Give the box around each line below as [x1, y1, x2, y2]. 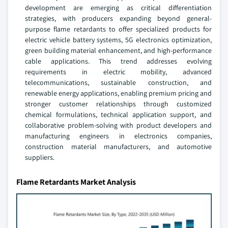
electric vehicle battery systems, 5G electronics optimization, [25, 35, 212, 44]
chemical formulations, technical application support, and [25, 110, 212, 119]
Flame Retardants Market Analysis [16, 177, 136, 187]
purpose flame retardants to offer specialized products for [25, 24, 212, 34]
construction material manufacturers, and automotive [25, 142, 212, 151]
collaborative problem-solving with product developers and [25, 121, 212, 130]
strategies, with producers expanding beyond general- [25, 14, 212, 23]
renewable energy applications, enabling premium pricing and [25, 89, 212, 98]
